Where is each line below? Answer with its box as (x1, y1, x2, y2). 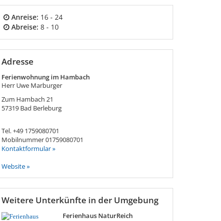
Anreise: (11, 12, 38, 22)
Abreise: (11, 22, 38, 32)
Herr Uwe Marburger (1, 81, 62, 90)
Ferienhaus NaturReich (62, 211, 133, 220)
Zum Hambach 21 (1, 95, 53, 104)
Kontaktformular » (1, 144, 55, 153)
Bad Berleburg (20, 104, 62, 112)
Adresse (1, 56, 34, 67)
